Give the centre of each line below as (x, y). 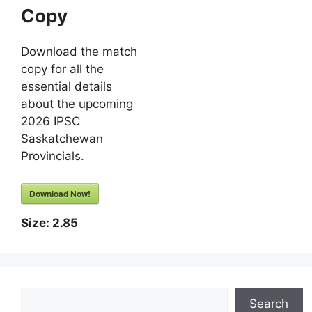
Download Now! (60, 193)
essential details (67, 86)
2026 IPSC (50, 121)
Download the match (79, 52)
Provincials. (53, 156)
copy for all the (62, 69)
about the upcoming (77, 104)
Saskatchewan (62, 139)
